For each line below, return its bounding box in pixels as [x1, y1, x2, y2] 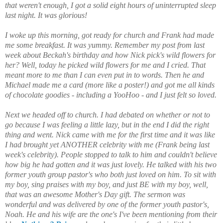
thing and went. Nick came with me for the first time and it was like [5, 130, 215, 139]
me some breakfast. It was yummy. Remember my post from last [5, 40, 205, 49]
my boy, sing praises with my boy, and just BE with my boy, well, [5, 180, 208, 189]
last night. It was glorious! [5, 10, 87, 19]
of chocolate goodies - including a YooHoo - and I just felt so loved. [5, 90, 217, 99]
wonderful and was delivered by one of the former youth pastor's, [5, 200, 209, 209]
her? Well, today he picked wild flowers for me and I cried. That [5, 60, 206, 69]
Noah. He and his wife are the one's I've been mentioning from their [5, 210, 217, 219]
